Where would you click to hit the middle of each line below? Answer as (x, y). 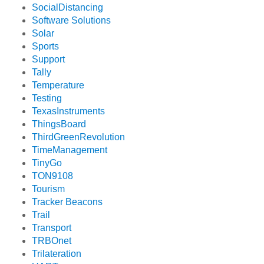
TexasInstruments (69, 111)
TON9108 (53, 176)
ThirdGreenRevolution (79, 137)
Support (49, 60)
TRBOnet (52, 241)
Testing (47, 98)
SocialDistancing (68, 8)
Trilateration (57, 254)
